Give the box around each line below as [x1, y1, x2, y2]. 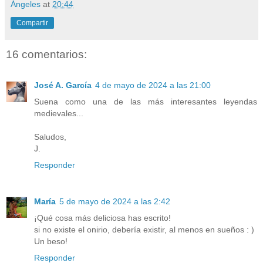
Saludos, [34, 131, 66, 141]
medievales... [34, 108, 83, 118]
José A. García [34, 80, 92, 90]
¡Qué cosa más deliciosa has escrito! [34, 213, 171, 222]
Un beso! [34, 236, 68, 246]
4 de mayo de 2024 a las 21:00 [95, 80, 211, 90]
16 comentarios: [6, 48, 87, 61]
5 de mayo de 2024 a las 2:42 [59, 196, 170, 206]
